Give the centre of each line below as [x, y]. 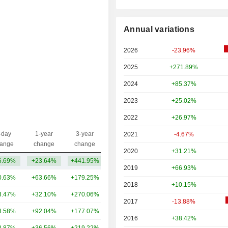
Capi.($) [135, 139]
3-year [85, 134]
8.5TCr [136, 194]
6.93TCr [135, 211]
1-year [44, 134]
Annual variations [159, 30]
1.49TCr [135, 161]
